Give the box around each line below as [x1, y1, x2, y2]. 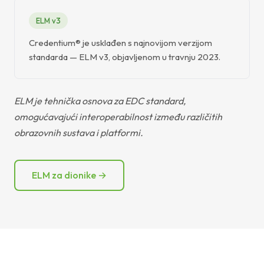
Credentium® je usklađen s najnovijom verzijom [29, 37, 212, 48]
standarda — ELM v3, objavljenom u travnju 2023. [29, 51, 220, 62]
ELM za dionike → [32, 169, 107, 181]
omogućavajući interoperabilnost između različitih [14, 110, 222, 123]
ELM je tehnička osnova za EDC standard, [14, 94, 186, 107]
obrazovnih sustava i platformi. [14, 126, 143, 138]
